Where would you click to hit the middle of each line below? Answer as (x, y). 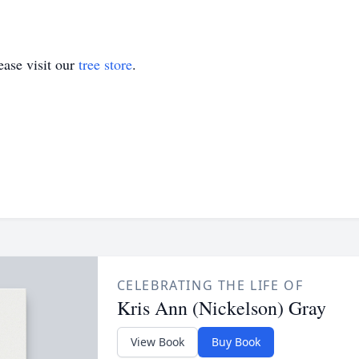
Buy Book (236, 342)
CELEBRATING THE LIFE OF (210, 285)
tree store (105, 64)
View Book (157, 342)
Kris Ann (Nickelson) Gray (221, 308)
